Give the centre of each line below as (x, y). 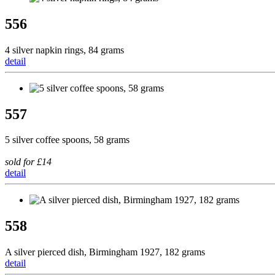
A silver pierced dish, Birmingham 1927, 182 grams (105, 252)
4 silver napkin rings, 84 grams (64, 50)
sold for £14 (28, 162)
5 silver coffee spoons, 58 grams (67, 140)
